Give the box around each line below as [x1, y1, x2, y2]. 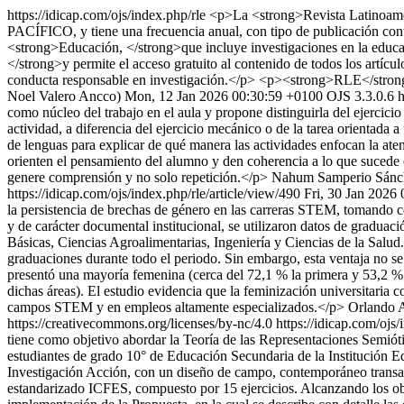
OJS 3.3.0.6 [326, 88, 394, 104]
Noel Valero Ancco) [7, 88, 121, 104]
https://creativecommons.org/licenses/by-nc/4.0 [7, 316, 276, 331]
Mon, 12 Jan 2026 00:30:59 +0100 [124, 88, 323, 104]
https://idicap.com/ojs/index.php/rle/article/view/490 [7, 186, 300, 201]
